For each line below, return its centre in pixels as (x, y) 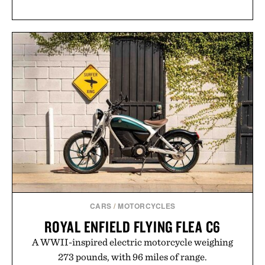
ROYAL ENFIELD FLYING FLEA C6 (132, 227)
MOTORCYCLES (147, 206)
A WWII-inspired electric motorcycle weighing (132, 242)
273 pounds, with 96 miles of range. (132, 257)
